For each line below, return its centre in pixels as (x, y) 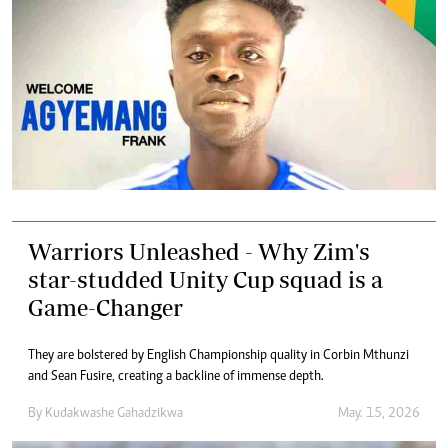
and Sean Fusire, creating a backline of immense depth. (176, 377)
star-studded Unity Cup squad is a (205, 279)
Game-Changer (105, 307)
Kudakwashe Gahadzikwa (114, 414)
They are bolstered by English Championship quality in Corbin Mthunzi (218, 356)
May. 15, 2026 (379, 414)
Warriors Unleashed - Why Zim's (199, 251)
